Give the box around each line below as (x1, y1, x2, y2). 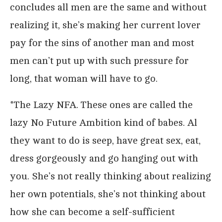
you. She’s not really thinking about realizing (10, 170, 211, 182)
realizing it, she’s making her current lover (10, 19, 201, 31)
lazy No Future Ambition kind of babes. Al (10, 116, 197, 128)
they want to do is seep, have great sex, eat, (10, 134, 201, 146)
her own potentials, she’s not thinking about (10, 188, 206, 200)
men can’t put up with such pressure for (10, 55, 189, 66)
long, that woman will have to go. (10, 72, 158, 84)
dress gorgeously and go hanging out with (10, 152, 198, 164)
